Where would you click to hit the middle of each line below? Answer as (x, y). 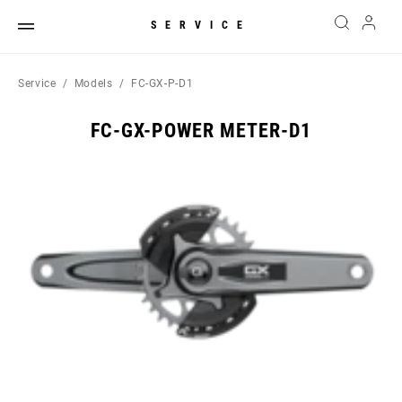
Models (93, 83)
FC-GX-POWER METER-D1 (201, 131)
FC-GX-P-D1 (162, 83)
